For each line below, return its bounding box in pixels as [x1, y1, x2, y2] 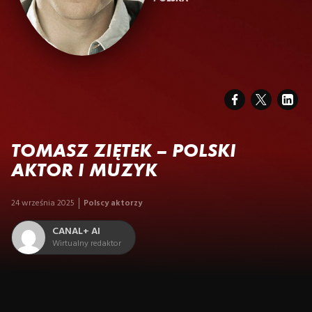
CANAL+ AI [52, 223, 100, 240]
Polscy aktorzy [84, 196, 142, 210]
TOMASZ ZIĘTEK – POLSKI [11, 139, 236, 161]
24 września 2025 [11, 196, 75, 210]
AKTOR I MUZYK [11, 159, 157, 180]
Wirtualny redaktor [52, 236, 121, 251]
